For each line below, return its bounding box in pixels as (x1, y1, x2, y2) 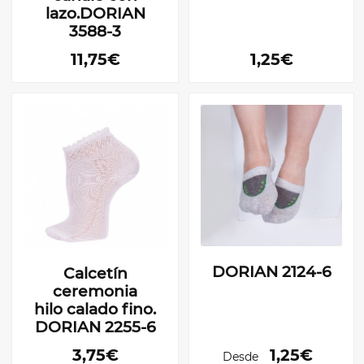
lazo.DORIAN (45, 3, 145, 23)
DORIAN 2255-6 (34, 318, 156, 337)
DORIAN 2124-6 (211, 262, 331, 282)
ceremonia (53, 282, 137, 301)
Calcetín (63, 264, 128, 284)
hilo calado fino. (34, 300, 156, 319)
